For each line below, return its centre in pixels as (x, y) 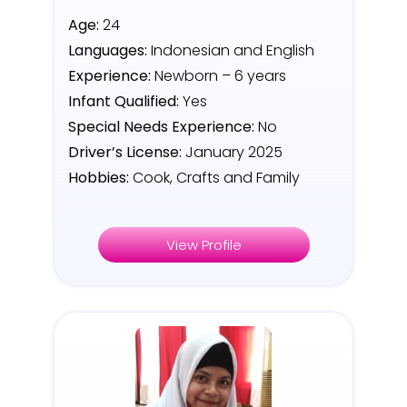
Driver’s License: (127, 153)
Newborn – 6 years (218, 76)
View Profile (203, 245)
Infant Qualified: (125, 102)
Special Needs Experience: (161, 127)
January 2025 (234, 153)
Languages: (108, 51)
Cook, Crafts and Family (214, 178)
